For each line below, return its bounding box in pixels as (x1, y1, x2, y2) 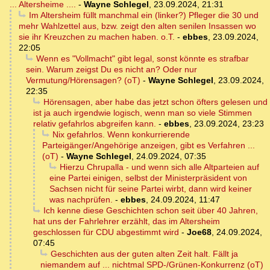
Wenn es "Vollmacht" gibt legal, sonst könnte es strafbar (36, 54, 249, 64)
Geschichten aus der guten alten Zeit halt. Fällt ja (50, 249, 238, 259)
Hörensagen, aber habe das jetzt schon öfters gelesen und (43, 97, 268, 107)
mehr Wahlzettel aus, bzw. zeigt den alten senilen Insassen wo (19, 21, 256, 31)
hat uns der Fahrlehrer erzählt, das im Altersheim (33, 216, 220, 227)
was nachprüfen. (49, 195, 113, 205)
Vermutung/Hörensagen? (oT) (26, 75, 140, 86)
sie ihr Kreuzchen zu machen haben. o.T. (19, 32, 175, 42)
